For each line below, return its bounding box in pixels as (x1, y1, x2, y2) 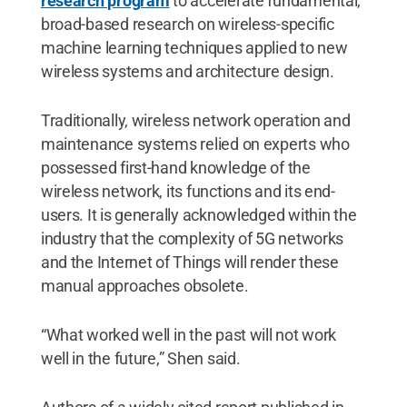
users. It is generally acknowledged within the (40, 204, 357, 224)
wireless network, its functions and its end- (40, 181, 335, 201)
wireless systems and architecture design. (40, 61, 334, 81)
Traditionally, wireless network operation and (40, 110, 351, 130)
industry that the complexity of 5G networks (40, 228, 344, 248)
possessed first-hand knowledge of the (40, 157, 311, 177)
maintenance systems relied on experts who (40, 134, 350, 154)
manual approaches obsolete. (40, 275, 249, 295)
